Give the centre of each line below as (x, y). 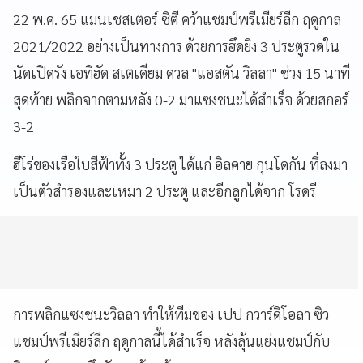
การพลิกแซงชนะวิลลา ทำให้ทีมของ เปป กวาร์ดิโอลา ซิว (171, 314)
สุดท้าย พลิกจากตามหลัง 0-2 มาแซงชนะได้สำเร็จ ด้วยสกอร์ (181, 99)
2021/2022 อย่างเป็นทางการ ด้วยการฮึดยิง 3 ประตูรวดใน (176, 45)
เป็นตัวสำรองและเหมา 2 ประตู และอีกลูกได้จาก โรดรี (164, 190)
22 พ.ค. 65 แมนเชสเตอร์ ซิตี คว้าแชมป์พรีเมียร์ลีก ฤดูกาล (177, 19)
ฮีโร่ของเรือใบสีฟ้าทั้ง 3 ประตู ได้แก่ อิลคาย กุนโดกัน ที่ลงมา (180, 164)
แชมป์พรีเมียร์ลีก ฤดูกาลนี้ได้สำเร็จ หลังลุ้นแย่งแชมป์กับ (171, 340)
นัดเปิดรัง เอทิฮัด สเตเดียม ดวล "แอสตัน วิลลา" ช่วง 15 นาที (181, 72)
